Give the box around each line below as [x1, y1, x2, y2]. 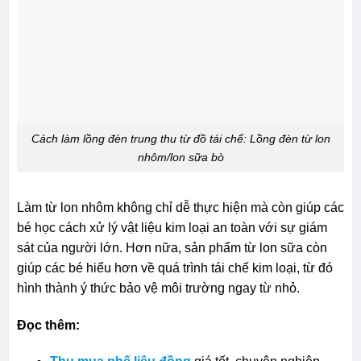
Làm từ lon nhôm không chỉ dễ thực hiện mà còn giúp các [16, 200, 344, 214]
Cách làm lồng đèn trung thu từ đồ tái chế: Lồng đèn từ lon [31, 132, 330, 146]
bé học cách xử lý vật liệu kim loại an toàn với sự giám [16, 220, 327, 234]
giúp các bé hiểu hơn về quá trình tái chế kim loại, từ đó [16, 260, 333, 275]
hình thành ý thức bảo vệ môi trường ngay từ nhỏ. [16, 280, 300, 295]
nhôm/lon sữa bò [137, 151, 224, 164]
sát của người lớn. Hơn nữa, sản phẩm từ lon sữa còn [16, 240, 327, 255]
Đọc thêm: [16, 317, 80, 332]
